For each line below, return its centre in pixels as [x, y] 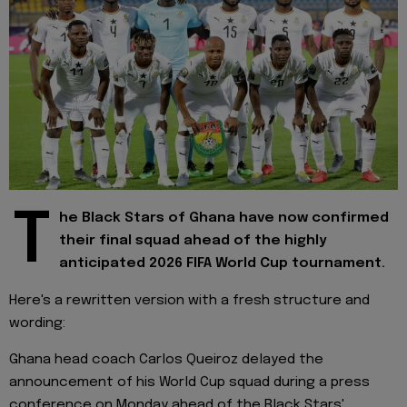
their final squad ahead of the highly [193, 241]
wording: [37, 323]
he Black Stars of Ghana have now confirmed [224, 218]
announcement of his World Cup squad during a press [189, 383]
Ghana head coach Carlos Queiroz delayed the [166, 360]
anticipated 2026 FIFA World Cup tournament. [222, 264]
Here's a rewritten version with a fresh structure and [189, 300]
